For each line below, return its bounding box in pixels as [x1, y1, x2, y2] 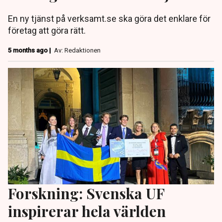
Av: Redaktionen [54, 47, 101, 55]
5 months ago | [8, 47, 53, 55]
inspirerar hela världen [8, 201, 166, 221]
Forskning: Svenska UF [8, 183, 164, 203]
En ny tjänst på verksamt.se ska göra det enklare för [8, 13, 211, 24]
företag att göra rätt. [8, 25, 86, 36]
